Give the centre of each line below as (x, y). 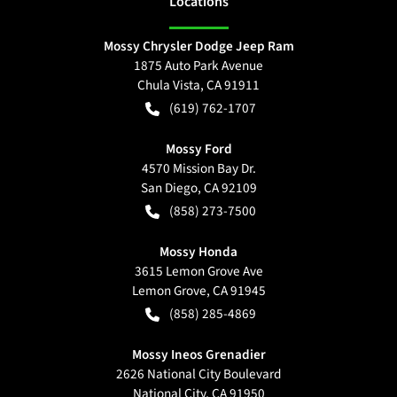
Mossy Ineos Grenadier (198, 354)
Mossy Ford (198, 148)
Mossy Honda (198, 251)
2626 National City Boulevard (198, 374)
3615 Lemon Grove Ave (198, 271)
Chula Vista (169, 85)
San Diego (169, 187)
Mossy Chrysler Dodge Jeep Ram (198, 46)
